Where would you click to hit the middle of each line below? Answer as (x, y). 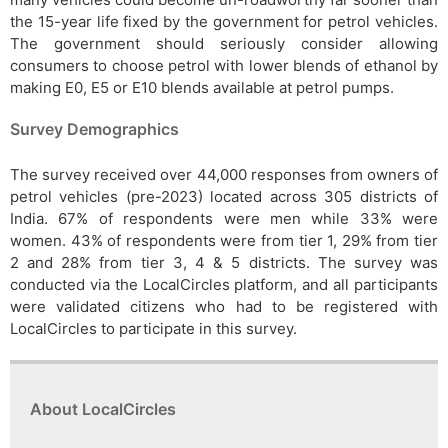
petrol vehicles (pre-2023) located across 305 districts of (224, 196)
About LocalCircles (103, 408)
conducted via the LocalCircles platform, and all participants (224, 284)
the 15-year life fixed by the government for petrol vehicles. (224, 21)
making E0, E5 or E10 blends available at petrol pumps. (202, 87)
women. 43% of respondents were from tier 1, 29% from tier (224, 240)
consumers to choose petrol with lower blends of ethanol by (224, 65)
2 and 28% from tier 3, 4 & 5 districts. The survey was (224, 262)
